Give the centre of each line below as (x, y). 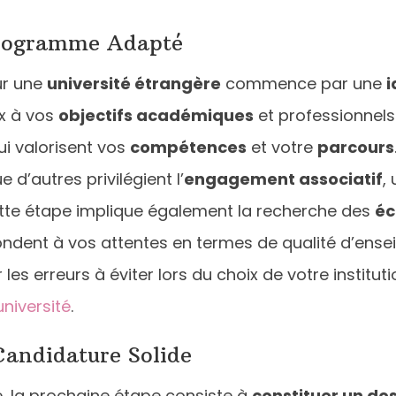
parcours (356, 147)
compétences (188, 147)
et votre (282, 147)
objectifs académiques (156, 115)
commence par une (304, 83)
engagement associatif (283, 179)
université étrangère (134, 83)
